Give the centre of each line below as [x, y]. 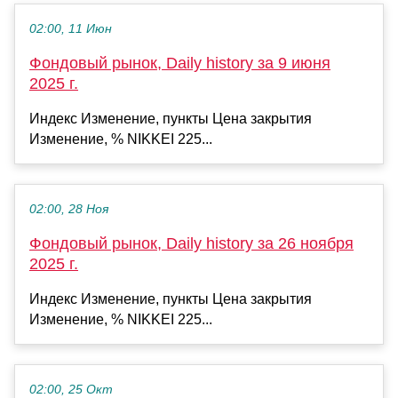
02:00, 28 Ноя [69, 210]
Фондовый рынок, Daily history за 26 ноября [191, 244]
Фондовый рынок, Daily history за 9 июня [180, 64]
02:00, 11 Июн [71, 29]
